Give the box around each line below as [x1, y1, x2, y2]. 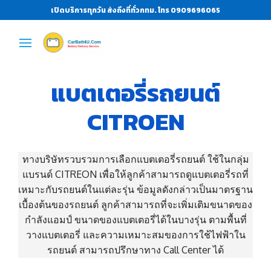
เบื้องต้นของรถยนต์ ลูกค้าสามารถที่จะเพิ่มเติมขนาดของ [19, 198, 252, 211]
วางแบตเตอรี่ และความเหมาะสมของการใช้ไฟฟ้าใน [25, 228, 246, 241]
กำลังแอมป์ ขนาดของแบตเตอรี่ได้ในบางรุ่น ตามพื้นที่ [24, 213, 247, 226]
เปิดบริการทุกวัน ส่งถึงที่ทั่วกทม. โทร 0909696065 [51, 4, 220, 16]
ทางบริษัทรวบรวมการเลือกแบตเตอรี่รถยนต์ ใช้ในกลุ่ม [22, 152, 249, 165]
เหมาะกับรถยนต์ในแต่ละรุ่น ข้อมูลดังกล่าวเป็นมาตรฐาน [18, 183, 253, 195]
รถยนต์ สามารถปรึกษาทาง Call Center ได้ [47, 243, 224, 256]
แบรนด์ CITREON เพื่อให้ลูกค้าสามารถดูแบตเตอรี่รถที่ [22, 168, 249, 180]
